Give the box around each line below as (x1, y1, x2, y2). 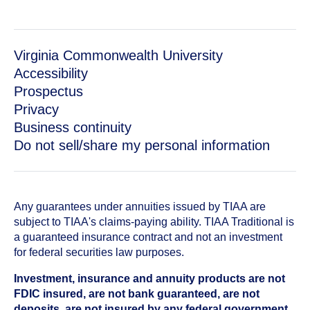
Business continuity (14, 120, 131, 135)
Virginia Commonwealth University (14, 48, 223, 63)
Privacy (14, 102, 59, 117)
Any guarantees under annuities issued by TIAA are (14, 201, 266, 212)
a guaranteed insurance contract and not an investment (14, 231, 282, 243)
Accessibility (14, 66, 88, 81)
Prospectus (14, 84, 83, 99)
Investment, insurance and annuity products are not (14, 273, 285, 284)
